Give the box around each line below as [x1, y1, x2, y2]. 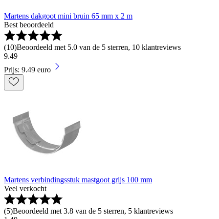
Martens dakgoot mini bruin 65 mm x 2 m [4, 12, 132, 21]
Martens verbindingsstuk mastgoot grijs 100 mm [4, 175, 152, 184]
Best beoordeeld [4, 21, 54, 29]
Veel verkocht [4, 184, 46, 193]
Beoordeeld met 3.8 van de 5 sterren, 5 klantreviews [13, 207, 173, 216]
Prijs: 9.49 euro [4, 66, 51, 74]
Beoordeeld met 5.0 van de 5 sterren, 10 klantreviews [17, 43, 181, 52]
